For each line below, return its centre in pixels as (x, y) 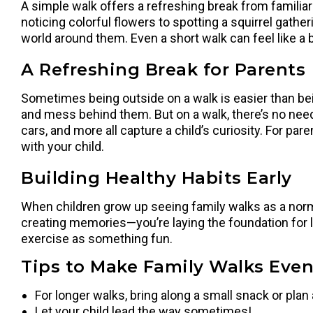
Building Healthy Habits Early (156, 178)
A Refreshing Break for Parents (163, 70)
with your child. (63, 146)
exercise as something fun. (97, 239)
